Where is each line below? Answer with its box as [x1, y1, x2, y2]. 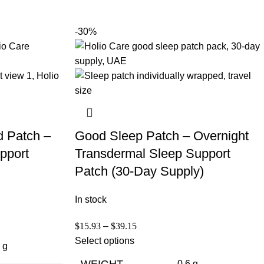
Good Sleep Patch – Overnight [75, 128, 249, 143]
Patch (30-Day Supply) [75, 163, 204, 179]
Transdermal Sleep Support [75, 146, 230, 161]
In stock [75, 194, 107, 204]
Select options [75, 235, 134, 246]
